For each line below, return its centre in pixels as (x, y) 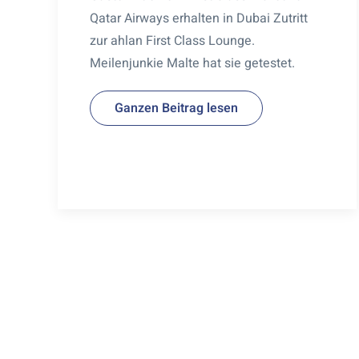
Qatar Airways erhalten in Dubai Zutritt (199, 18)
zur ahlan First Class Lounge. (172, 40)
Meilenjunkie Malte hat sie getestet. (192, 63)
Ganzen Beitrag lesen (176, 108)
